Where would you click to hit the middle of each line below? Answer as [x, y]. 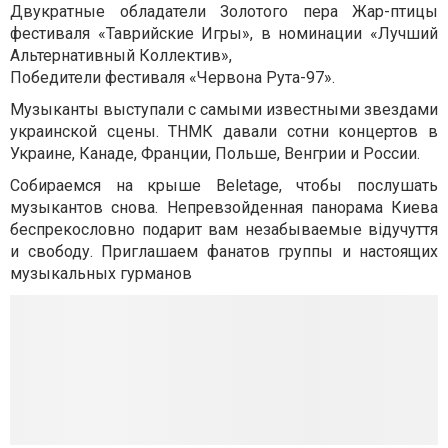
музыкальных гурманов [101, 273]
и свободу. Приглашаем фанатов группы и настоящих [224, 251]
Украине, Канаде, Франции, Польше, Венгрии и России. [215, 153]
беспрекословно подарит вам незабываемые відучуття [224, 229]
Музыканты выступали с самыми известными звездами [224, 109]
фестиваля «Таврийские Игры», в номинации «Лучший [224, 33]
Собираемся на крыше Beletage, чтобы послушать [224, 185]
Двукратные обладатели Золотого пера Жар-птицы [224, 11]
